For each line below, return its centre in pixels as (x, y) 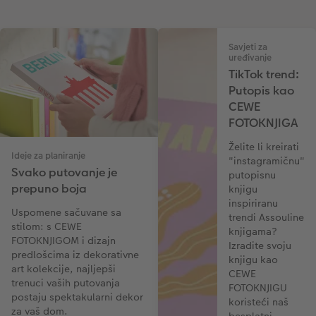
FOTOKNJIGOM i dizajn (63, 240)
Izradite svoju (260, 245)
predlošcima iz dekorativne (75, 254)
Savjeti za (248, 47)
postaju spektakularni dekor (77, 297)
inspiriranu (253, 203)
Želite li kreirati (264, 146)
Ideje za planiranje (48, 156)
